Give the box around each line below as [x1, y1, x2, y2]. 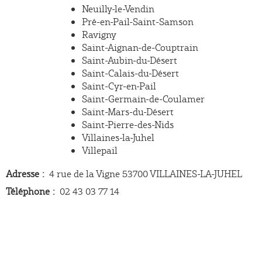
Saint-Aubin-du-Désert [82, 53, 177, 67]
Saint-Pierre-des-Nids [82, 118, 174, 132]
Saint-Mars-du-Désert [82, 105, 174, 119]
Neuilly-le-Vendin [82, 2, 154, 16]
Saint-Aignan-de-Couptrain [82, 40, 198, 54]
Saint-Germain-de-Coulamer [82, 92, 205, 106]
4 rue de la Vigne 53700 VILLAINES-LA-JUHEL [49, 167, 242, 181]
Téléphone [6, 184, 50, 198]
